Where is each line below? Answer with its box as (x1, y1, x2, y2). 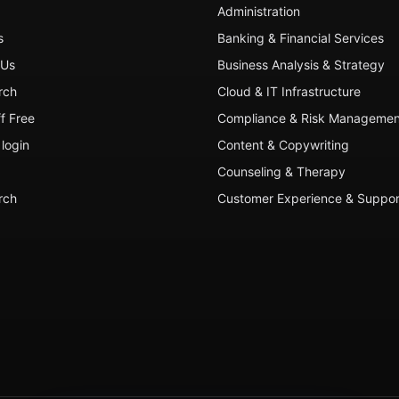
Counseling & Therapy (217, 164, 346, 179)
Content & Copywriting (217, 137, 349, 152)
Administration (217, 4, 300, 19)
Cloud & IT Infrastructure (217, 84, 361, 99)
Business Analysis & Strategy (217, 57, 385, 72)
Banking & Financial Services (217, 30, 384, 45)
